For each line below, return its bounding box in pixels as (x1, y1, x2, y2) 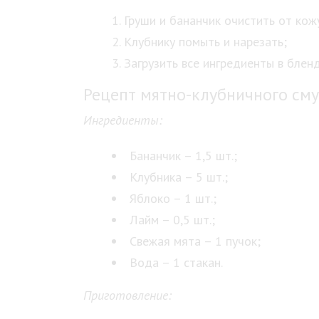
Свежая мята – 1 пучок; (130, 233, 261, 249)
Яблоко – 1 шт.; (130, 190, 216, 206)
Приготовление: (83, 287, 172, 303)
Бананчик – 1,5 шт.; (130, 147, 237, 164)
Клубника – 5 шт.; (130, 169, 228, 185)
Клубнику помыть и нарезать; (124, 33, 287, 50)
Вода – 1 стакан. (130, 254, 223, 271)
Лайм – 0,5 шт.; (130, 211, 215, 228)
